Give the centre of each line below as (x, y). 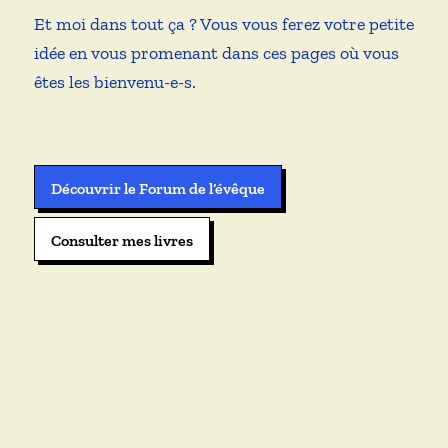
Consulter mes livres (121, 241)
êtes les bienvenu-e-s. (114, 82)
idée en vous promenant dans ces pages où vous (216, 53)
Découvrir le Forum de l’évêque (157, 189)
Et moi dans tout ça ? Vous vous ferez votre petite (223, 24)
